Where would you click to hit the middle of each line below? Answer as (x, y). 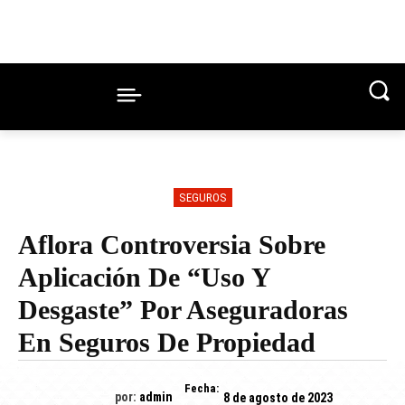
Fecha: (201, 389)
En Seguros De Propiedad (167, 343)
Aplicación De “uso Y (144, 278)
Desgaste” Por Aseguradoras (183, 310)
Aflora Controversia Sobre (172, 245)
